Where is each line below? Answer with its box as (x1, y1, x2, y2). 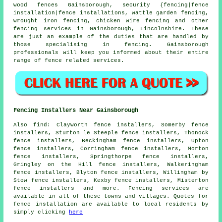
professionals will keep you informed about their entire (13, 49, 209, 55)
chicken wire (96, 17, 140, 24)
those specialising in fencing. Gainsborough (13, 41, 209, 48)
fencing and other (140, 17, 209, 24)
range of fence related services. (13, 57, 125, 63)
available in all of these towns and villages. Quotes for (13, 193, 209, 200)
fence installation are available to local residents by (13, 201, 209, 208)
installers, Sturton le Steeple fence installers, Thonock (13, 130, 209, 136)
